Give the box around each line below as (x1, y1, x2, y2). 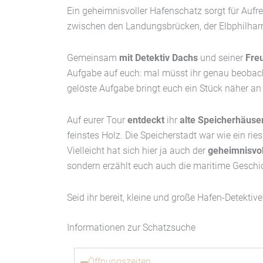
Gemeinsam (67, 52, 119, 64)
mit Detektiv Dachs (119, 52, 198, 64)
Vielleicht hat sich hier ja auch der (67, 145, 208, 157)
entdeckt (127, 114, 164, 126)
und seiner (198, 52, 245, 64)
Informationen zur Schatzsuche (67, 222, 195, 234)
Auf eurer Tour (67, 114, 127, 126)
